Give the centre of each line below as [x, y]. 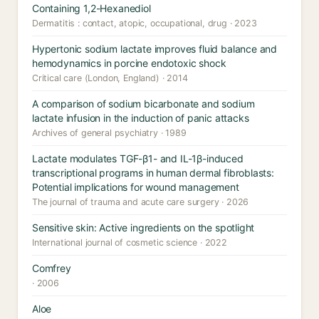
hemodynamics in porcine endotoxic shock [129, 63]
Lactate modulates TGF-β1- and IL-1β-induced [138, 158]
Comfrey [52, 268]
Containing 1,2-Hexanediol [91, 8]
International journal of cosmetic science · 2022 [130, 242]
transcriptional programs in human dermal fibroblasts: [153, 173]
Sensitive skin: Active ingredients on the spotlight [143, 228]
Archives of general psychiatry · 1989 [109, 133]
